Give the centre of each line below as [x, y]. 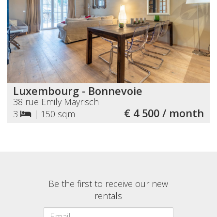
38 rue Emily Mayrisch [56, 102]
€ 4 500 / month [164, 113]
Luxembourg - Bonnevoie [78, 91]
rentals [108, 196]
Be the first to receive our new [108, 184]
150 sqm [58, 114]
